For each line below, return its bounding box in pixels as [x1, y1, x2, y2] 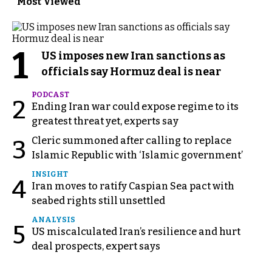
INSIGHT [32, 169, 68, 178]
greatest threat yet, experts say [32, 115, 178, 127]
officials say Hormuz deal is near [41, 64, 221, 78]
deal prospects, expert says [32, 240, 160, 252]
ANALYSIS [32, 215, 75, 224]
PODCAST [32, 90, 69, 99]
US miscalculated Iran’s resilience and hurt [32, 225, 240, 237]
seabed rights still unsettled [32, 194, 165, 206]
